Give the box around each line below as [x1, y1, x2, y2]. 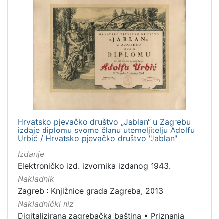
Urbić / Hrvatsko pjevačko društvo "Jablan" [18, 133, 177, 143]
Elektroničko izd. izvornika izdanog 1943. [18, 160, 171, 171]
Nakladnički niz [18, 199, 74, 209]
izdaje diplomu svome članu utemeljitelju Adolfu [18, 125, 195, 135]
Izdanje [18, 149, 44, 159]
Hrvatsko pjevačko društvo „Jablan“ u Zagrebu [18, 116, 191, 127]
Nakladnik [18, 174, 54, 184]
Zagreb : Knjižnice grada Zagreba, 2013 [18, 186, 163, 196]
